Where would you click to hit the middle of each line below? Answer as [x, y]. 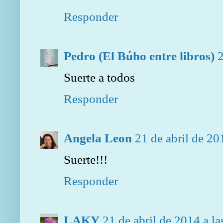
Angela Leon [98, 138]
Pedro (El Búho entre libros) [139, 56]
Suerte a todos [99, 77]
